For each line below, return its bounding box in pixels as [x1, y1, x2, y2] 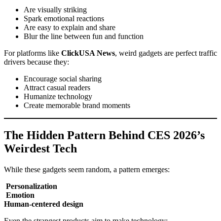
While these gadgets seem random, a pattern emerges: [4, 165, 170, 174]
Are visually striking [24, 5, 87, 14]
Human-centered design [4, 200, 83, 209]
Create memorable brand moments [24, 101, 130, 110]
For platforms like [4, 49, 61, 58]
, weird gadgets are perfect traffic [115, 49, 217, 58]
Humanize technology [24, 92, 92, 101]
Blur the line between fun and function [24, 32, 144, 41]
